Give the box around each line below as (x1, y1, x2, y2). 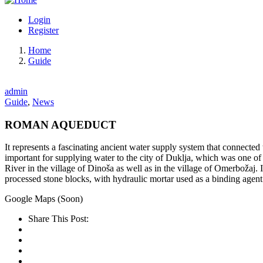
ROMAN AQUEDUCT (5, 118, 116, 131)
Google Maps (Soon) (5, 194, 83, 204)
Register (28, 25, 59, 35)
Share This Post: (28, 214, 89, 224)
